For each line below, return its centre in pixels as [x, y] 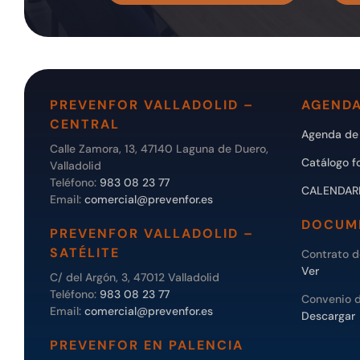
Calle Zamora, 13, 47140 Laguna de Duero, [159, 148]
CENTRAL [85, 124]
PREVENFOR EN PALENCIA [147, 345]
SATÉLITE [85, 252]
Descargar [328, 315]
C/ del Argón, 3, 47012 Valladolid [135, 277]
